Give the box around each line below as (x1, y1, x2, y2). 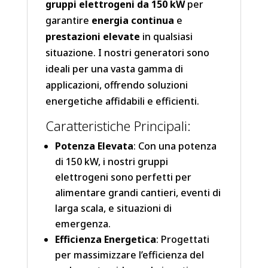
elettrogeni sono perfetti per (54, 170, 191, 184)
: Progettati (156, 233, 209, 246)
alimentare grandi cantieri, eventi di (54, 186, 221, 200)
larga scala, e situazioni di (54, 202, 172, 215)
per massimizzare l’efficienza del (54, 248, 204, 262)
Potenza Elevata (54, 139, 133, 153)
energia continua (91, 14, 174, 28)
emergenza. (54, 217, 111, 231)
